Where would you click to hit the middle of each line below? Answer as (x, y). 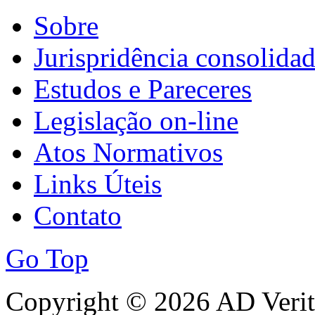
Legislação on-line (136, 121)
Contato (78, 216)
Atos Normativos (128, 153)
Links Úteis (98, 184)
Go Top (47, 259)
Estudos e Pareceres (143, 89)
